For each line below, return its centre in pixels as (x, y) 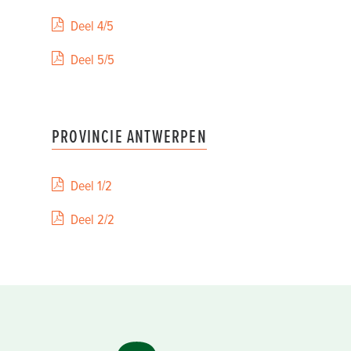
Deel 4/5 (92, 25)
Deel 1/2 (91, 185)
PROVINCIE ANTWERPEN (129, 136)
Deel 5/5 (92, 59)
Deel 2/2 (92, 219)
